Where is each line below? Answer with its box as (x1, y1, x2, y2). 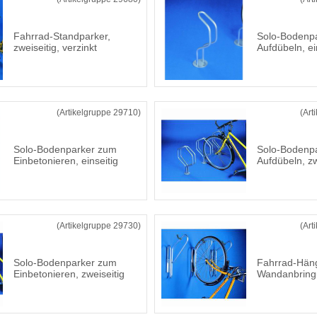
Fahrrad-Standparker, (13, 30, 110, 42)
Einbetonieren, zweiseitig (13, 268, 125, 279)
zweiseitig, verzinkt (13, 42, 97, 53)
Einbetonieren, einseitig (13, 155, 118, 166)
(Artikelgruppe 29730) (57, 221, 141, 231)
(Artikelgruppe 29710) (57, 108, 141, 117)
